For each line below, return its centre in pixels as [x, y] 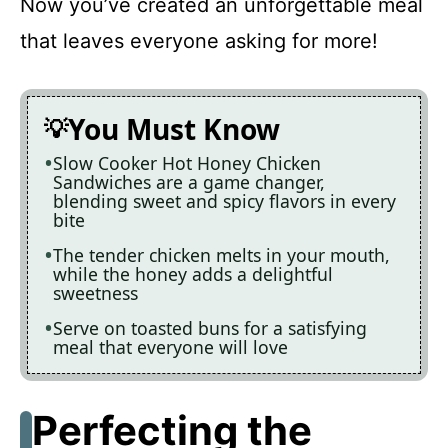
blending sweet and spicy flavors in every [224, 200]
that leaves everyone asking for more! [199, 40]
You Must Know [174, 128]
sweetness [95, 292]
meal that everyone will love [170, 346]
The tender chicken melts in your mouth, [221, 254]
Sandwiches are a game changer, [189, 181]
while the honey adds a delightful [193, 273]
